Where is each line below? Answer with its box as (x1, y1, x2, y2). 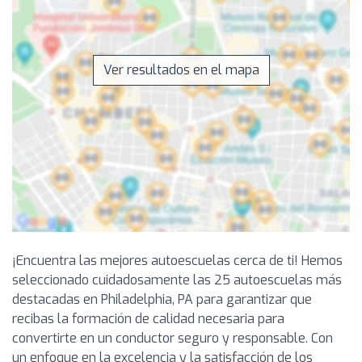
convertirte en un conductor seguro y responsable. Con (12, 330, 333, 347)
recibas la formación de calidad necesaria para (12, 310, 284, 328)
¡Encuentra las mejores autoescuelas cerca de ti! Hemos (12, 252, 343, 270)
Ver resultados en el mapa (103, 61, 259, 79)
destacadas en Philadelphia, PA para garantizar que (12, 291, 312, 309)
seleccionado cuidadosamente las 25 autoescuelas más (12, 271, 342, 289)
